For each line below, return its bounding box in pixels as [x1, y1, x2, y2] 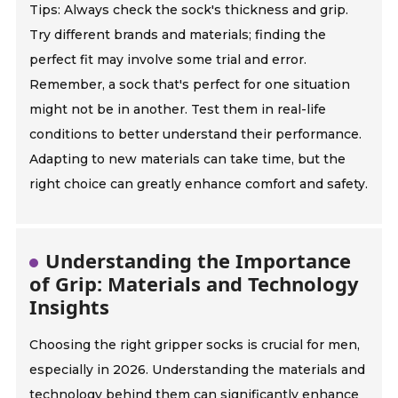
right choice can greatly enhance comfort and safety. [29, 176, 369, 193]
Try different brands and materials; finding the [29, 27, 327, 44]
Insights [29, 293, 110, 321]
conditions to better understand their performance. [29, 126, 362, 143]
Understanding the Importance [45, 247, 352, 275]
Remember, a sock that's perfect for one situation [29, 76, 351, 93]
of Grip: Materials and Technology [29, 270, 360, 298]
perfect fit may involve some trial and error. [29, 52, 307, 68]
